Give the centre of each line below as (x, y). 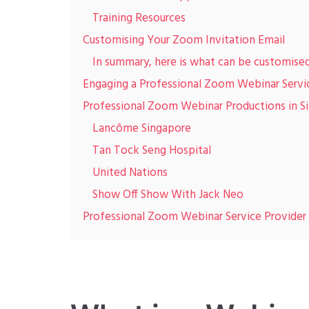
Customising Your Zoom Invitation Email (184, 40)
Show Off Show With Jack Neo (168, 195)
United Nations (130, 173)
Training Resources (139, 18)
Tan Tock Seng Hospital (152, 151)
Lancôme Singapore (142, 129)
